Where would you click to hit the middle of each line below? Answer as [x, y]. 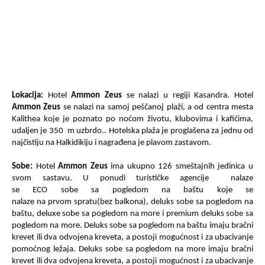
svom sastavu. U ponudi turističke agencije [116, 178]
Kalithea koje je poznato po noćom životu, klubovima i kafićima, [132, 119]
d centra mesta [226, 107]
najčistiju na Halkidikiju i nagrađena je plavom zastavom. [112, 143]
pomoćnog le [35, 249]
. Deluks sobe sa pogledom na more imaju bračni [163, 249]
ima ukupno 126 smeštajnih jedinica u [182, 167]
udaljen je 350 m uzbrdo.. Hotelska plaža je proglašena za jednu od [132, 131]
